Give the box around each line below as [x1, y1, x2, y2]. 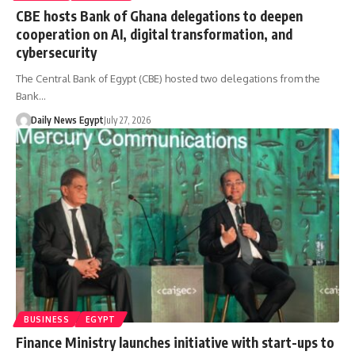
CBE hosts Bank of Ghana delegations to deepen [16, 6, 303, 25]
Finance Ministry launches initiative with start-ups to [16, 333, 334, 351]
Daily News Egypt [30, 113, 104, 126]
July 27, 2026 [103, 113, 151, 126]
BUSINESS [24, 314, 70, 324]
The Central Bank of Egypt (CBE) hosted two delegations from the [16, 71, 320, 85]
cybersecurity [16, 43, 97, 61]
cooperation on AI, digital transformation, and [16, 25, 292, 43]
